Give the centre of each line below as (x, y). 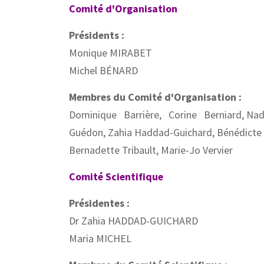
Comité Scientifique (116, 176)
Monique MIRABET (110, 53)
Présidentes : (99, 203)
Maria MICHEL (100, 238)
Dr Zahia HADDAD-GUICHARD (133, 221)
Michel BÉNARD (103, 70)
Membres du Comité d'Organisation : (155, 97)
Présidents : (97, 35)
